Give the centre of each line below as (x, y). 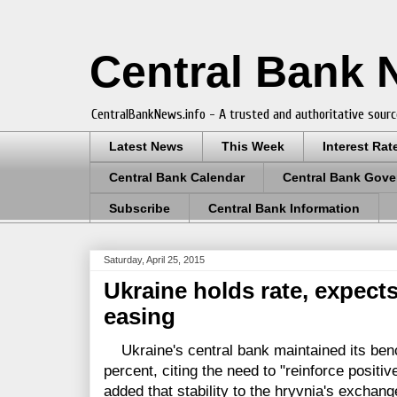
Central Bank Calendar (177, 178)
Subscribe (140, 208)
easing (140, 317)
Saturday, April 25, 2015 (154, 260)
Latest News (146, 147)
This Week (253, 147)
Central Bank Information (284, 208)
